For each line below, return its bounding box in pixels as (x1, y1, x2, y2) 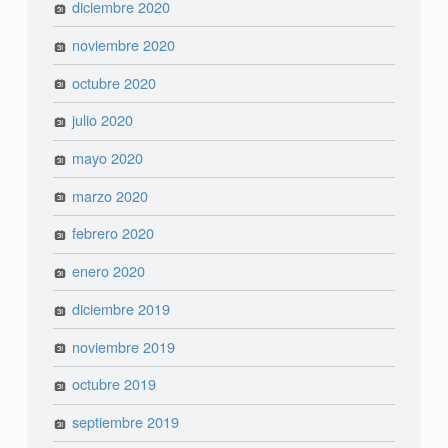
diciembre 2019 (72, 297, 171, 319)
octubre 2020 (72, 71, 157, 93)
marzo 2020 (72, 184, 149, 206)
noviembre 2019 (72, 335, 176, 357)
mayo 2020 (72, 147, 144, 169)
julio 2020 (72, 109, 134, 131)
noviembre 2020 (72, 33, 176, 55)
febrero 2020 (72, 222, 155, 244)
